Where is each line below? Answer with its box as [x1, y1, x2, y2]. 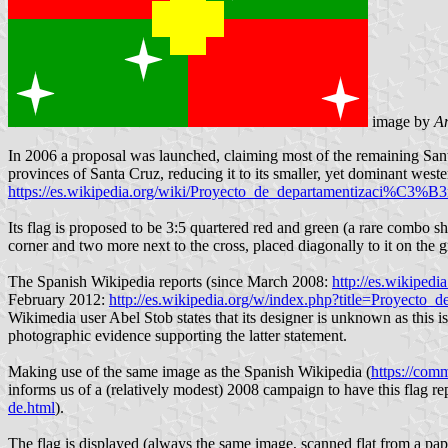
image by [368, 113, 434, 131]
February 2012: [8, 291, 109, 309]
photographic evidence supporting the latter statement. [8, 327, 347, 345]
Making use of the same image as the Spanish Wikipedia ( [8, 363, 371, 381]
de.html [8, 399, 55, 417]
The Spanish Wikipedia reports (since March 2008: [8, 273, 332, 291]
